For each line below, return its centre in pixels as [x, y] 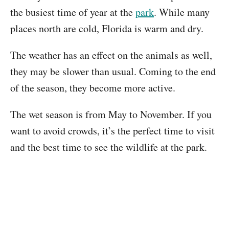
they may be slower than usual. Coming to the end [113, 71]
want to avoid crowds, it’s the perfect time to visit [112, 131]
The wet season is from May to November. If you [111, 114]
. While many [182, 12]
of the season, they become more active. [93, 88]
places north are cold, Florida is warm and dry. [107, 28]
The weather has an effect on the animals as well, [111, 55]
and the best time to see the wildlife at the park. [109, 147]
